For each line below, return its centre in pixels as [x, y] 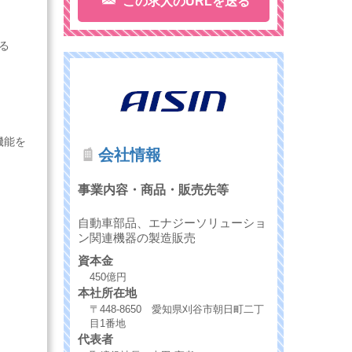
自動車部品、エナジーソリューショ [172, 222]
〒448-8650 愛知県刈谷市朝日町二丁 [177, 309]
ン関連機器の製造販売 [137, 237]
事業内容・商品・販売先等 [153, 190]
